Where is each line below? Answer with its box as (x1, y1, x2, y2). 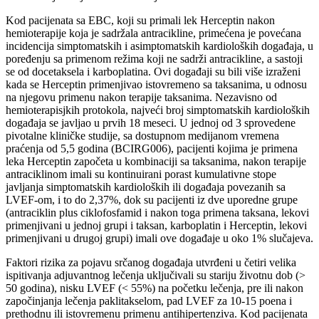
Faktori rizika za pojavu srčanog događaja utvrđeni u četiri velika (6, 256, 296, 268)
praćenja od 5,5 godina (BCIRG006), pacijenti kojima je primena (6, 142, 298, 155)
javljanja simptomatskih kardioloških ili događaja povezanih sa (6, 180, 286, 193)
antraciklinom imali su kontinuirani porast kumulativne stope (6, 167, 276, 180)
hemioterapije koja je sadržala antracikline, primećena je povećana (6, 26, 301, 39)
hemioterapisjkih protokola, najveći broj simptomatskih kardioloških (6, 103, 310, 116)
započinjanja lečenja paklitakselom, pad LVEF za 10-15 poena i (6, 294, 292, 307)
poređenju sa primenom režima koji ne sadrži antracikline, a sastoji (6, 52, 303, 65)
